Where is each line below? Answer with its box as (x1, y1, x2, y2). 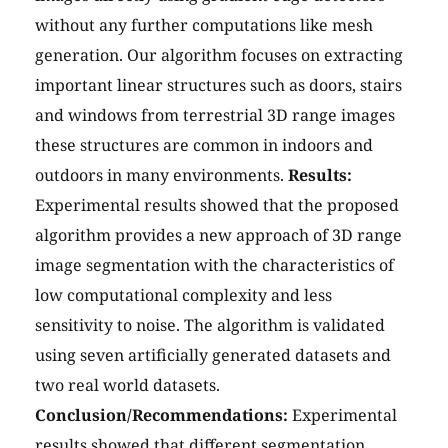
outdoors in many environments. (35, 164, 284, 187)
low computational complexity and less (35, 284, 332, 307)
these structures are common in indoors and (35, 134, 373, 157)
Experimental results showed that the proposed (35, 194, 399, 217)
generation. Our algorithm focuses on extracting (35, 44, 403, 67)
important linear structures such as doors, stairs (35, 74, 402, 97)
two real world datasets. (35, 374, 220, 397)
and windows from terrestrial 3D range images (35, 104, 395, 127)
